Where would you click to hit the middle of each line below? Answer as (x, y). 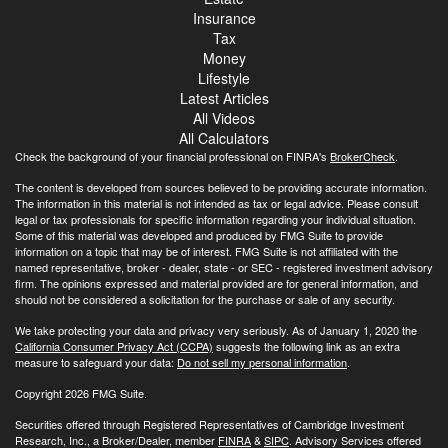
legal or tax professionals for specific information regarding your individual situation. (215, 218)
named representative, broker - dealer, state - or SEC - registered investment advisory (224, 266)
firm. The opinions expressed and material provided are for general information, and (216, 282)
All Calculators (224, 137)
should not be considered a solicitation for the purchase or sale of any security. (205, 298)
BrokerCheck (362, 155)
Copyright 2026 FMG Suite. (81, 392)
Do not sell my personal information (262, 361)
